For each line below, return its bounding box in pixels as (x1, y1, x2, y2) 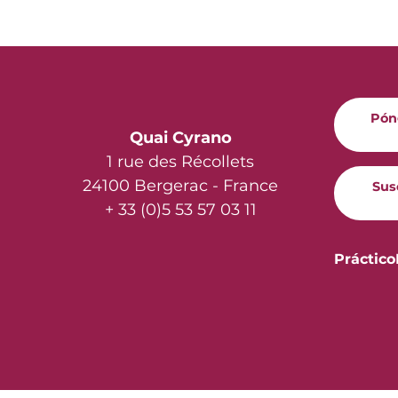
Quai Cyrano (129, 128, 232, 148)
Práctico (334, 251, 395, 268)
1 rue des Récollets (107, 152, 254, 172)
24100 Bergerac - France (83, 176, 278, 196)
